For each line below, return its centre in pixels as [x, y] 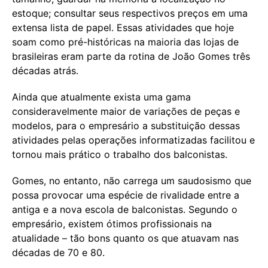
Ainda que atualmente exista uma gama [101, 97]
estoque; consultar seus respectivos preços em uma [130, 13]
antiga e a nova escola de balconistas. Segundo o [125, 210]
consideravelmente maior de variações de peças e [126, 112]
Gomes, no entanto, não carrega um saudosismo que [132, 181]
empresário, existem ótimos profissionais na [112, 224]
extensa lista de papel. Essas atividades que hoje [123, 28]
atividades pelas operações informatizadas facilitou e [133, 140]
